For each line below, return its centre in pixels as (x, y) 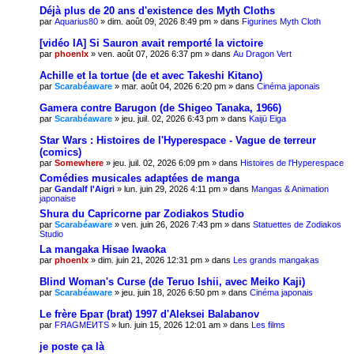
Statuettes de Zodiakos (297, 224)
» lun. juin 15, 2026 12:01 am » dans (180, 324)
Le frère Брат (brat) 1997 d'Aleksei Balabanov (149, 314)
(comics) (60, 152)
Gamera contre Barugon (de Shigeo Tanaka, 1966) (160, 107)
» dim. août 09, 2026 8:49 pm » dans (170, 21)
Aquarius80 (76, 21)
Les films (268, 324)
